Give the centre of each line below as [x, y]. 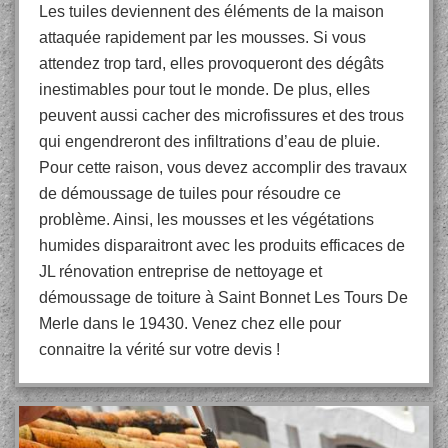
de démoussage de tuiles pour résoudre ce [190, 193]
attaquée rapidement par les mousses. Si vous [202, 37]
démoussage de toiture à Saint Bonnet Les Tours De [223, 297]
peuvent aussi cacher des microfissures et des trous [221, 115]
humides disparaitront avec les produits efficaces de [222, 245]
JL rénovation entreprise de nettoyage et [180, 271]
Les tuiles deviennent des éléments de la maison [211, 11]
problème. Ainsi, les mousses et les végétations [206, 219]
